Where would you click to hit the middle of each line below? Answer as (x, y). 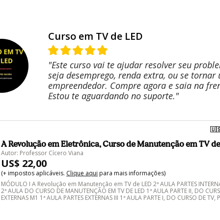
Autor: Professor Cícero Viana (42, 153)
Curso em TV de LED (96, 36)
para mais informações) (132, 173)
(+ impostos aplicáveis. (34, 173)
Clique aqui (82, 173)
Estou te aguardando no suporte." (113, 96)
